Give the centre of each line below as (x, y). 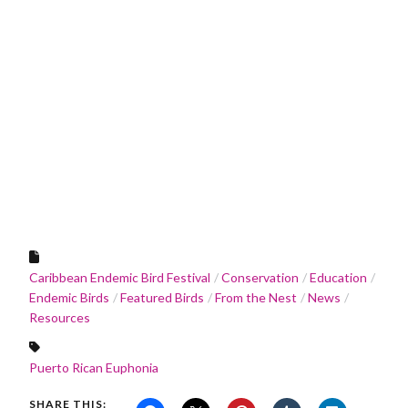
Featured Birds (162, 297)
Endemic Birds (69, 297)
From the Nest (256, 297)
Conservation (260, 277)
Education (338, 277)
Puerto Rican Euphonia (94, 367)
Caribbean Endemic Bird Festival (120, 277)
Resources (60, 317)
